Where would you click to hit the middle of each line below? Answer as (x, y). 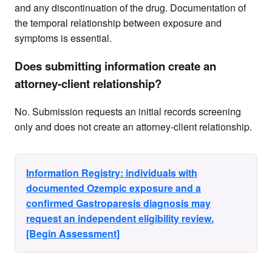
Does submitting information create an (115, 66)
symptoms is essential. (63, 38)
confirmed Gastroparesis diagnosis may (118, 203)
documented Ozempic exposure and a (114, 188)
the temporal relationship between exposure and (118, 23)
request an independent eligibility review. (120, 218)
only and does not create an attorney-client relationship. (133, 126)
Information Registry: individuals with (112, 172)
